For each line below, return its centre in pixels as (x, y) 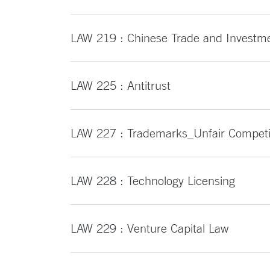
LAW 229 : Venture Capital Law (149, 228)
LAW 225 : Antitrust (121, 85)
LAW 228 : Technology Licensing (153, 181)
